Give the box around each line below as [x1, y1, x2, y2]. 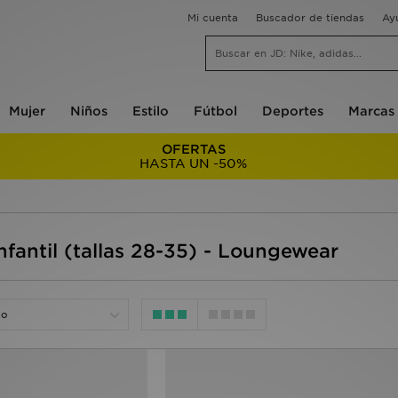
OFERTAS [161, 142, 226, 156]
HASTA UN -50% [139, 156, 248, 171]
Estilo [131, 104, 169, 118]
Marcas [347, 104, 394, 118]
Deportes [261, 104, 323, 118]
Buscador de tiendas [256, 12, 364, 24]
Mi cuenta [187, 12, 238, 24]
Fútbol [193, 104, 237, 118]
